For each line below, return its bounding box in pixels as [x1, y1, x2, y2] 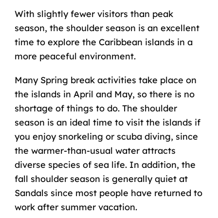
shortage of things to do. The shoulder [14, 102, 177, 114]
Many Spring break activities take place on [14, 74, 197, 86]
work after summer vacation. [14, 201, 137, 213]
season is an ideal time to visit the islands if [14, 116, 200, 128]
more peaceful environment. [14, 50, 136, 62]
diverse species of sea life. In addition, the [14, 159, 196, 170]
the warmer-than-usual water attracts [14, 145, 176, 156]
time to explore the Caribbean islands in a [14, 36, 193, 48]
